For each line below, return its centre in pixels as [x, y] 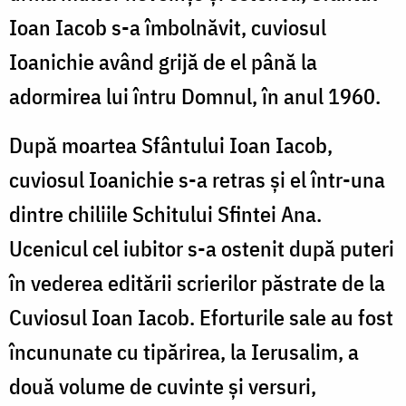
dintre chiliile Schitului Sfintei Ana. [165, 213]
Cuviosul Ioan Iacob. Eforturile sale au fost [201, 317]
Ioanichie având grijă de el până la [163, 61]
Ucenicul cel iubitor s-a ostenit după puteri [202, 248]
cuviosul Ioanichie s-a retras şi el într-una [197, 179]
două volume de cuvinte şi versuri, [163, 386]
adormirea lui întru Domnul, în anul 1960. [195, 96]
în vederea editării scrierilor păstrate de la [197, 282]
